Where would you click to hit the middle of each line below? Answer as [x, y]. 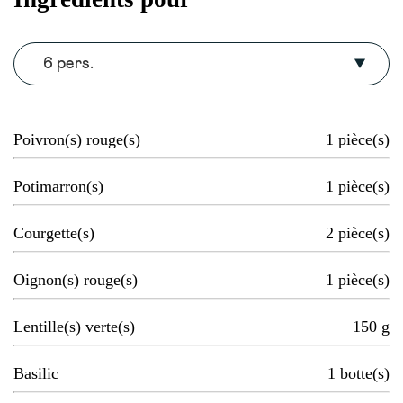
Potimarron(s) [58, 187]
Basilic [36, 374]
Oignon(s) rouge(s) [76, 280]
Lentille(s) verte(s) [74, 327]
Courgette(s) [54, 233]
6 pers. [68, 64]
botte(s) [365, 374]
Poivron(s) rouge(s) [77, 140]
